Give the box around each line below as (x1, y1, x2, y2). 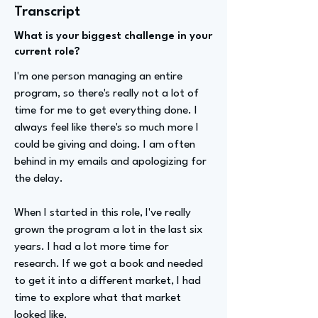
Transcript (14, 5, 80, 19)
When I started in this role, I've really (14, 207, 191, 219)
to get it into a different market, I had (14, 275, 201, 287)
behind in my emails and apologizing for (14, 156, 207, 168)
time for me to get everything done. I (14, 105, 197, 116)
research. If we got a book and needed (14, 258, 203, 270)
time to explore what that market (14, 292, 181, 304)
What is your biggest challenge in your (14, 31, 212, 42)
